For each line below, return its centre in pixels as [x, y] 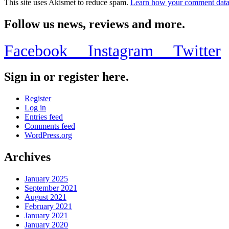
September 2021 [51, 188]
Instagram [131, 50]
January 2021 [46, 216]
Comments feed [50, 126]
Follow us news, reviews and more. [95, 24]
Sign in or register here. [66, 77]
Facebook [46, 50]
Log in [35, 108]
